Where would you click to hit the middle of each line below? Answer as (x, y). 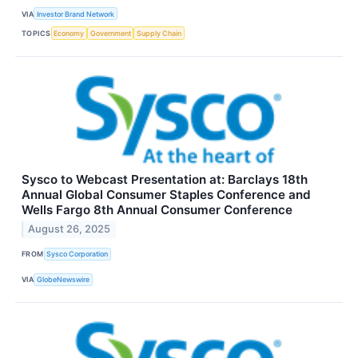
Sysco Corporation (78, 254)
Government (110, 34)
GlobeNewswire (64, 280)
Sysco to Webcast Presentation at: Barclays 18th (165, 179)
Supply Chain (159, 34)
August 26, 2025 (70, 229)
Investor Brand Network (76, 14)
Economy (69, 34)
